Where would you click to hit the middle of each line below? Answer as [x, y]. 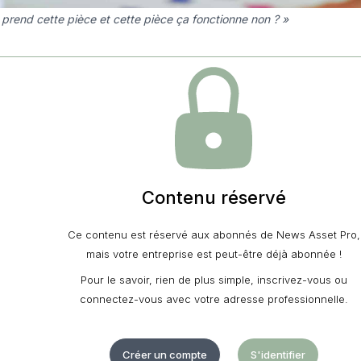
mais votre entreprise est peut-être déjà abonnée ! [214, 254]
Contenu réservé [214, 198]
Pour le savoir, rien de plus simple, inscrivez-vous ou [214, 280]
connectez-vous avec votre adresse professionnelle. [214, 299]
